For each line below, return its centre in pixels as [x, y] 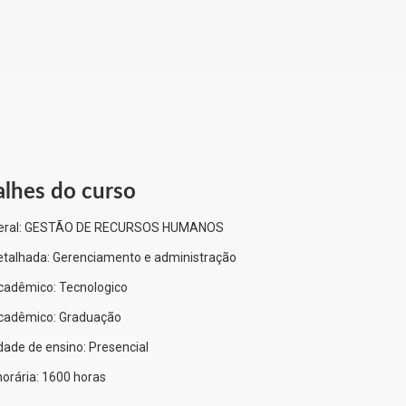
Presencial [119, 348]
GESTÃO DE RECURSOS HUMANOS [124, 228]
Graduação [90, 318]
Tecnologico [93, 288]
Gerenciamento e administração [145, 258]
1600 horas [74, 377]
